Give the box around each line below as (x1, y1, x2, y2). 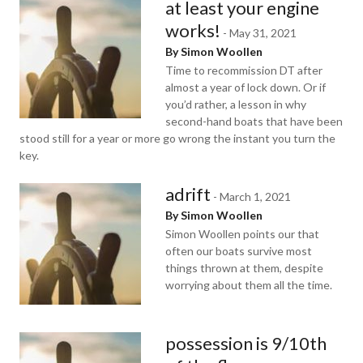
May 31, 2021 (229, 26, 297, 40)
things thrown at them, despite (165, 261, 323, 275)
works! (165, 19, 220, 41)
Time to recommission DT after (165, 63, 322, 77)
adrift (165, 183, 211, 205)
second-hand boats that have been (165, 114, 343, 128)
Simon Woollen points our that (165, 227, 319, 241)
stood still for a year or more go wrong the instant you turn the (19, 131, 335, 145)
